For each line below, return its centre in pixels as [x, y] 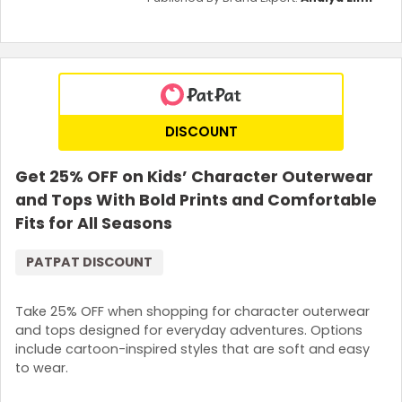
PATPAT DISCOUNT [89, 262]
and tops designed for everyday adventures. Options [189, 331]
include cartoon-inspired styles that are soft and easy [192, 350]
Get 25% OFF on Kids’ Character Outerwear [194, 176]
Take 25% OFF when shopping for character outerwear [192, 312]
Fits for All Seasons [94, 223]
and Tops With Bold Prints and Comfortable [196, 200]
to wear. [42, 368]
